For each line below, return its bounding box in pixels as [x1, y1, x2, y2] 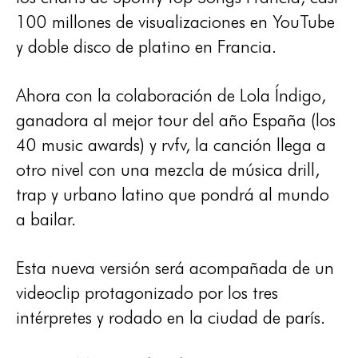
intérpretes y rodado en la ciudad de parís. [16, 307, 325, 328]
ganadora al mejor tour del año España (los [16, 109, 336, 130]
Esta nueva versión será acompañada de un [16, 257, 334, 278]
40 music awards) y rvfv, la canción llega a [16, 134, 326, 155]
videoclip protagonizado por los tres [16, 282, 278, 303]
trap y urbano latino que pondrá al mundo [16, 184, 329, 205]
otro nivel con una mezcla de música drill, [16, 159, 320, 180]
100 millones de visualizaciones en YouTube [16, 11, 335, 32]
